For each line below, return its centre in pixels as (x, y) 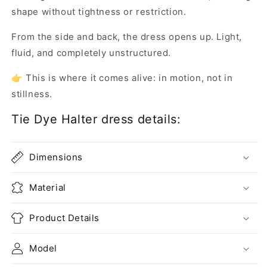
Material (48, 188)
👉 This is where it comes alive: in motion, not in (122, 77)
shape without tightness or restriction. (99, 11)
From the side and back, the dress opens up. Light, (127, 36)
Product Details (64, 218)
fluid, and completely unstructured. (91, 52)
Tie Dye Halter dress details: (96, 119)
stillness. (32, 94)
